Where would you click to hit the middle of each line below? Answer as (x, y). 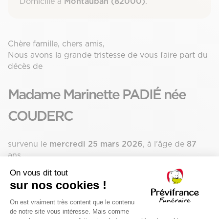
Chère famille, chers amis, (56, 44)
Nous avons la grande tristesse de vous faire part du (108, 55)
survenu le (29, 144)
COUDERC (40, 116)
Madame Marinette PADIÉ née (97, 94)
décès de (25, 66)
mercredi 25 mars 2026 (96, 144)
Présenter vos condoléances (65, 178)
